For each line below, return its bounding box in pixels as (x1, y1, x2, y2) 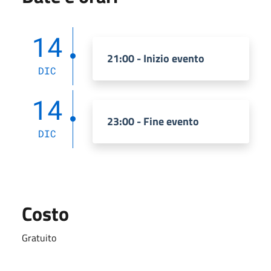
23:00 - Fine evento (107, 113, 199, 129)
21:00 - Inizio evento (107, 50, 204, 67)
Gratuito (22, 230, 56, 245)
